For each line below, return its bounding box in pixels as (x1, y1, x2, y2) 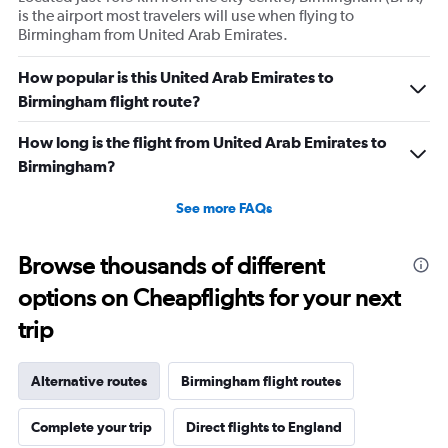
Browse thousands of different (18, 250, 324, 280)
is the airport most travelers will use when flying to (18, 5, 354, 25)
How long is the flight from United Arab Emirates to (18, 132, 387, 151)
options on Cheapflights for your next (18, 282, 400, 312)
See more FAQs (176, 199, 272, 216)
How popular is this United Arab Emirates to (18, 67, 334, 86)
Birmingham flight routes (181, 372, 341, 389)
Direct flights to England (186, 418, 342, 435)
